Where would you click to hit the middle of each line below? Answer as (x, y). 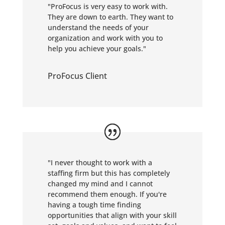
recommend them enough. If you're (107, 194)
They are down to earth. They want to (110, 17)
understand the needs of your (98, 27)
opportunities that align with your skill (112, 215)
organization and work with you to (105, 38)
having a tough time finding (94, 205)
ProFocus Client (77, 76)
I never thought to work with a (101, 162)
